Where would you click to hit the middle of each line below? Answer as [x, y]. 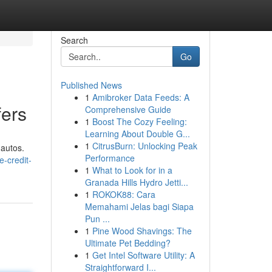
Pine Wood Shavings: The [142, 231]
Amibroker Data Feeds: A [141, 97]
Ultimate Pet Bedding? [127, 243]
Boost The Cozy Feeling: [139, 121]
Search [74, 40]
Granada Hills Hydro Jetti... [136, 182]
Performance [110, 158]
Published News [91, 85]
